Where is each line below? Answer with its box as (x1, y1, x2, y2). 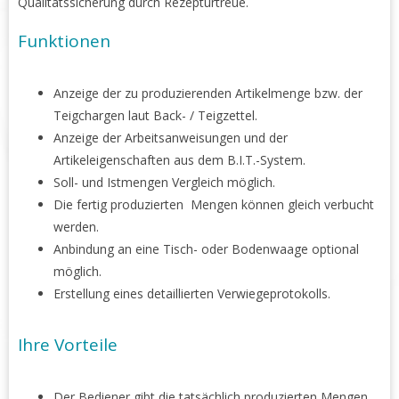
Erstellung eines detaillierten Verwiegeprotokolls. (53, 285, 330, 303)
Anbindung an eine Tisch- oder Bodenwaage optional (53, 240, 359, 258)
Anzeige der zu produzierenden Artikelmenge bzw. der (53, 85, 362, 102)
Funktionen (18, 29, 110, 53)
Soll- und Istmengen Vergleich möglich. (53, 174, 275, 191)
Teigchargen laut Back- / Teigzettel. (53, 107, 257, 125)
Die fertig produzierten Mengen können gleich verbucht (53, 196, 374, 214)
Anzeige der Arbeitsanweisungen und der (53, 129, 288, 147)
